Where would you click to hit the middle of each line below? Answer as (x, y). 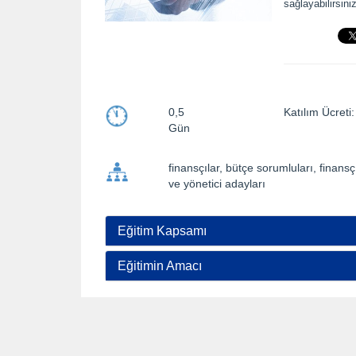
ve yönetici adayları (217, 184)
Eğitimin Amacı (160, 266)
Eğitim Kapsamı (162, 231)
